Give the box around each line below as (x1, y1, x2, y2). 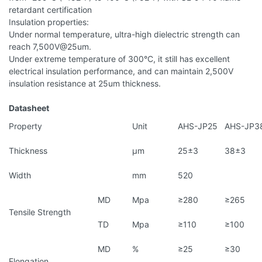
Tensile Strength (9, 206, 71, 217)
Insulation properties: (9, 16, 89, 27)
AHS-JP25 (178, 120, 218, 131)
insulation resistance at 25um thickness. (9, 78, 161, 88)
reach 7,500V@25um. (9, 41, 91, 51)
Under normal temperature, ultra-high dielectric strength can (9, 29, 240, 39)
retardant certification (9, 4, 92, 15)
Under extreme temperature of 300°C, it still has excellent (9, 53, 230, 64)
